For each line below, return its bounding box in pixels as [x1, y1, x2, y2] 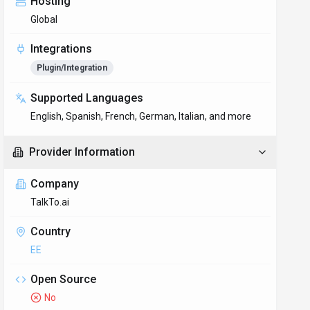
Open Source [30, 273, 97, 286]
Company [30, 177, 80, 190]
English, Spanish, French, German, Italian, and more [30, 111, 252, 122]
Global [30, 14, 58, 25]
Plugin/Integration [37, 63, 108, 73]
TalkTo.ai [30, 197, 70, 208]
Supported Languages [30, 91, 144, 104]
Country [30, 225, 71, 238]
